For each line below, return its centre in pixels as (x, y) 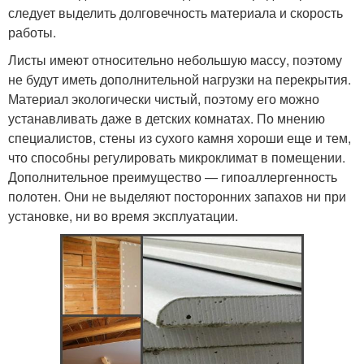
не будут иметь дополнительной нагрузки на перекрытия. (180, 79)
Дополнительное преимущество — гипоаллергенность (173, 176)
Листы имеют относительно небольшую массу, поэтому (175, 59)
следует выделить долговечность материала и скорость (175, 12)
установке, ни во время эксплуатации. (123, 215)
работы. (32, 32)
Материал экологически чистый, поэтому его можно (164, 98)
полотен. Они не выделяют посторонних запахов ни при (177, 196)
